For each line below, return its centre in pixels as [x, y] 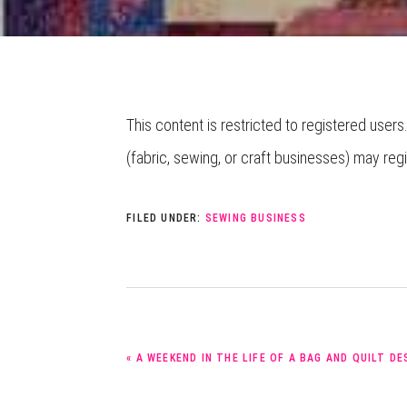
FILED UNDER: [166, 218]
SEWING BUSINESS [255, 218]
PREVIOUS [154, 350]
